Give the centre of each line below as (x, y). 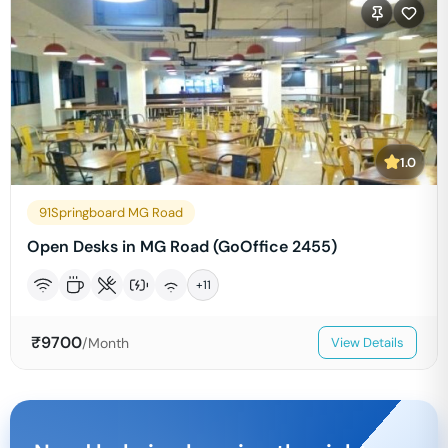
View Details (367, 342)
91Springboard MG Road (111, 212)
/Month (105, 342)
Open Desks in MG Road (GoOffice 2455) (182, 246)
